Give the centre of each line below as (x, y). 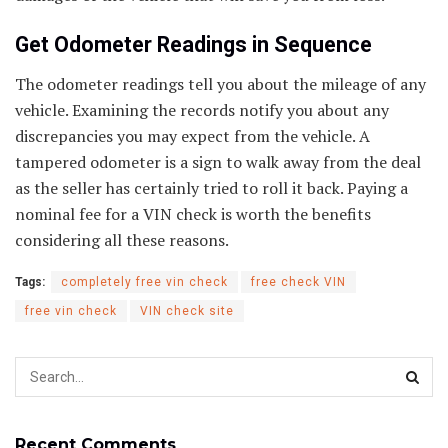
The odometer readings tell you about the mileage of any (220, 83)
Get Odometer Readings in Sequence (193, 44)
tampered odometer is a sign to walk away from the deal (218, 161)
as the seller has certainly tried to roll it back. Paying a (211, 187)
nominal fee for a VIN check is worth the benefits (193, 213)
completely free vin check (144, 281)
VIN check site (187, 310)
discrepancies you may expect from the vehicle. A (192, 135)
